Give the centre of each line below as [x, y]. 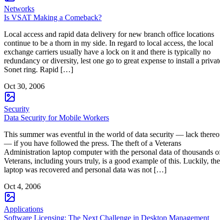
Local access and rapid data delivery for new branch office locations [109, 34]
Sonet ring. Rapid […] [39, 69]
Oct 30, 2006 [24, 86]
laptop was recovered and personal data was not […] [85, 169]
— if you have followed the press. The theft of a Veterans [93, 143]
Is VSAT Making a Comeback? [53, 17]
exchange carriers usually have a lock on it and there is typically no [107, 52]
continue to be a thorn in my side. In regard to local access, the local [109, 43]
